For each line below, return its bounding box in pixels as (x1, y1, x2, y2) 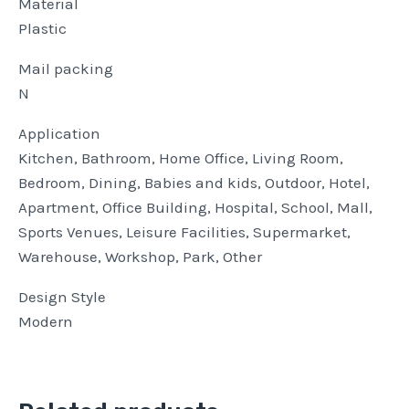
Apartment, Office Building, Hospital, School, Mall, (18, 197, 372, 216)
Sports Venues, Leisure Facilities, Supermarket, (18, 222, 351, 241)
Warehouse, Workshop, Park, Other (18, 246, 266, 266)
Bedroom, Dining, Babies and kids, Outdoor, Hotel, (18, 173, 370, 192)
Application (18, 123, 100, 142)
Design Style (18, 287, 106, 306)
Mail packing (18, 58, 113, 78)
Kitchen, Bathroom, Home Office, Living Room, (18, 148, 343, 167)
